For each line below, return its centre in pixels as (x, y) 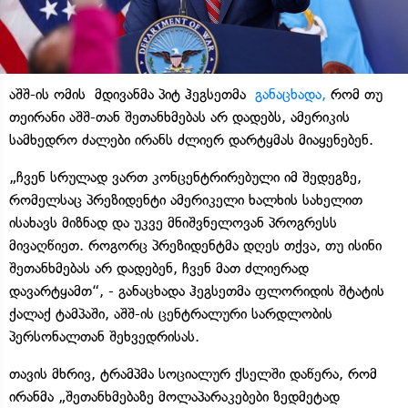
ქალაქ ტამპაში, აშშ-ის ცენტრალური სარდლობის (171, 313)
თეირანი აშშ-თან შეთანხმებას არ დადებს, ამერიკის (179, 117)
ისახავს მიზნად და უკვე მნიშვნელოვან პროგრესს (173, 222)
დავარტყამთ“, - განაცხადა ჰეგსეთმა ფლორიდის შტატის (197, 291)
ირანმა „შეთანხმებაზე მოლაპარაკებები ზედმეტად (174, 396)
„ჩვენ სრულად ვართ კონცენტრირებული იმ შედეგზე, (185, 177)
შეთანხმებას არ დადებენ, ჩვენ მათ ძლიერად (159, 268)
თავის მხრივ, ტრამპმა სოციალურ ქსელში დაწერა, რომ (193, 373)
